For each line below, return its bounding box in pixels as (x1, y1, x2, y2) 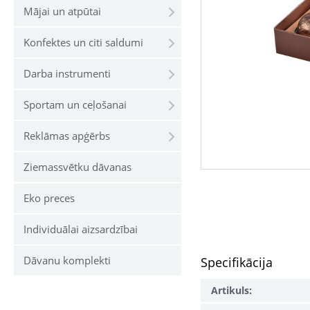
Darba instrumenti (24, 66, 111, 81)
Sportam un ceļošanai (24, 98, 127, 112)
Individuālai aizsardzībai (24, 222, 138, 237)
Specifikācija (201, 254, 273, 271)
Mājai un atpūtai (24, 4, 101, 19)
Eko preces (24, 191, 75, 206)
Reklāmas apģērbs (24, 129, 110, 143)
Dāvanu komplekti (24, 253, 111, 268)
